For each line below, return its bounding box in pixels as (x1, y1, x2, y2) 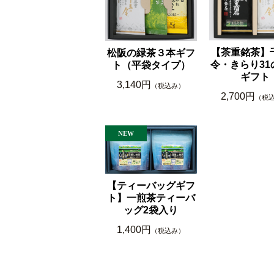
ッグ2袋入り (124, 205, 179, 216)
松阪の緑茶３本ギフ (106, 48, 195, 59)
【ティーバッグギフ (106, 180, 195, 191)
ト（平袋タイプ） (111, 60, 190, 71)
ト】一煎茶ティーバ (106, 193, 195, 204)
